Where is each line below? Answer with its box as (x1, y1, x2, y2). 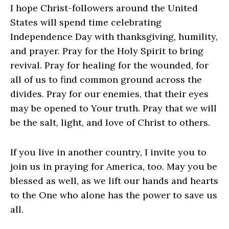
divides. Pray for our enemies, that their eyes (10, 88, 209, 100)
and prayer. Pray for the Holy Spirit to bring (10, 45, 203, 57)
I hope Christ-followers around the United (10, 2, 198, 14)
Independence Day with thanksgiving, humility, (10, 31, 218, 42)
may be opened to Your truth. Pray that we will (10, 102, 217, 114)
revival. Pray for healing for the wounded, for (10, 59, 209, 71)
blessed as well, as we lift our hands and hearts (10, 175, 218, 187)
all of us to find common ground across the (10, 74, 202, 85)
